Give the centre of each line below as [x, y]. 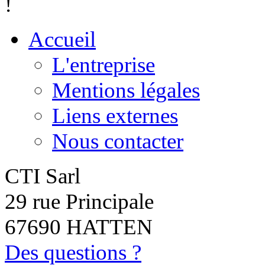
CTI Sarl [43, 176]
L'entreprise [104, 64]
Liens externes [115, 115]
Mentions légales [126, 90]
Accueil [62, 39]
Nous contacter [118, 141]
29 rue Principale [79, 201]
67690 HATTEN [79, 227]
